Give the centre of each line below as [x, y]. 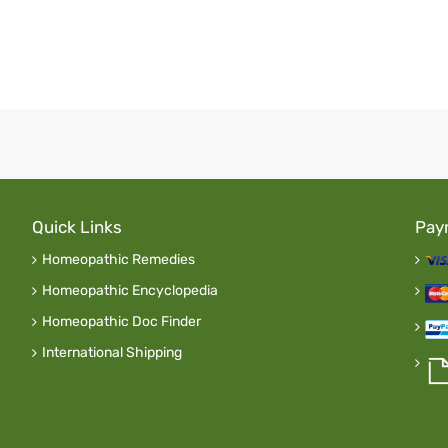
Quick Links [76, 227]
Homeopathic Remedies [118, 260]
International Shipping [111, 353]
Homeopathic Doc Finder [121, 322]
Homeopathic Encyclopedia [129, 291]
